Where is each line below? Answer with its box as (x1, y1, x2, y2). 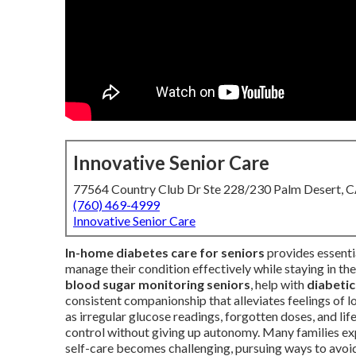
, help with (250, 277, 307, 292)
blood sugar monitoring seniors (65, 277, 250, 292)
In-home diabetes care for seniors (65, 245, 265, 260)
